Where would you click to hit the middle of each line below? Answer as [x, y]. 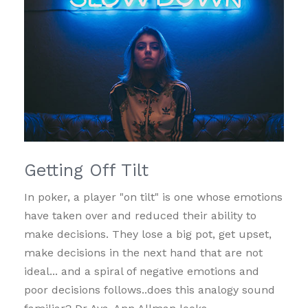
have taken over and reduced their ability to [140, 216]
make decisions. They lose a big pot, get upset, [148, 234]
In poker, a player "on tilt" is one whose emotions [153, 197]
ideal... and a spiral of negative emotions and [142, 272]
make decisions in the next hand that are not [143, 253]
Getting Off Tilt [86, 170]
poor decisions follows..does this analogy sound [150, 290]
